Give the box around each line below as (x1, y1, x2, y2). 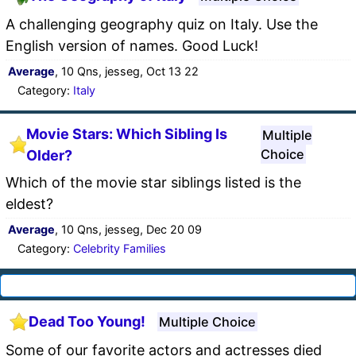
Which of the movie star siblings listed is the (6, 173, 301, 191)
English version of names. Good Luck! (6, 37, 258, 54)
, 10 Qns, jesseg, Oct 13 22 (55, 64, 199, 78)
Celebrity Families (73, 241, 166, 255)
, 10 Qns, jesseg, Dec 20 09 (55, 222, 202, 236)
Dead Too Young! (29, 313, 145, 331)
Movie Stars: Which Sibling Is (26, 125, 228, 142)
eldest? (6, 195, 53, 212)
